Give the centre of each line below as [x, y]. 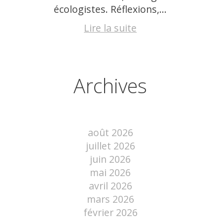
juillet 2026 [110, 146]
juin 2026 [110, 159]
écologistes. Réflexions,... [110, 9]
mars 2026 [110, 199]
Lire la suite [110, 28]
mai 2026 [110, 172]
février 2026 [110, 212]
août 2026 [110, 132]
